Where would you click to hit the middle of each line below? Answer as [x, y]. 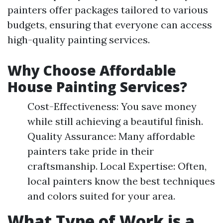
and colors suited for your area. [101, 196]
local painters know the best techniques [121, 181]
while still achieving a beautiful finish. [115, 121]
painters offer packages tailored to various [108, 10]
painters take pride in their [91, 151]
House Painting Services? [97, 87]
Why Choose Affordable [92, 70]
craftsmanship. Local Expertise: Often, [117, 166]
